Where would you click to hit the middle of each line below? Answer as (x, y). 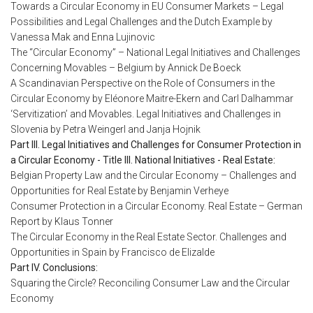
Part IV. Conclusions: (54, 268)
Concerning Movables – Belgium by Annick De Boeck (126, 68)
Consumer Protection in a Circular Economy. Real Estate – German (156, 206)
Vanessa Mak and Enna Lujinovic (83, 37)
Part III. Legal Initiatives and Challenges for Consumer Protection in (156, 145)
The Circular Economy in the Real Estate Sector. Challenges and (148, 237)
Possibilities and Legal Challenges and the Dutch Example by (141, 22)
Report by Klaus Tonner (62, 222)
